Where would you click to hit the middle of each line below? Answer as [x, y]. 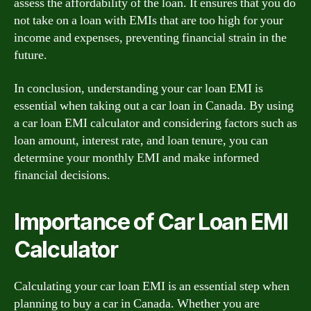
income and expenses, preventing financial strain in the [150, 38]
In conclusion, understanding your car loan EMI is [138, 88]
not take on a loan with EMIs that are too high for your [149, 20]
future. [31, 55]
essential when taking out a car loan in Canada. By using [154, 106]
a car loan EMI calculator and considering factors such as [155, 123]
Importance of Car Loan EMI [151, 221]
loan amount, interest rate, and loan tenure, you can [141, 140]
